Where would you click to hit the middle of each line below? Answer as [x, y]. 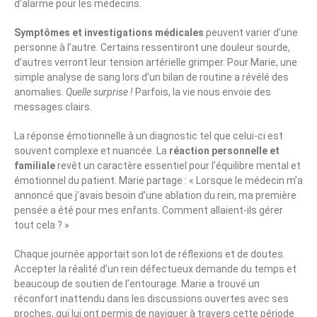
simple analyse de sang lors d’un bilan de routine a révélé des [151, 77]
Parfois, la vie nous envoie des [202, 92]
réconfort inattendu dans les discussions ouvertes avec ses [151, 299]
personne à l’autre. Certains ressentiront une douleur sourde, [152, 48]
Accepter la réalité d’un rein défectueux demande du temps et [155, 269]
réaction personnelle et [224, 151]
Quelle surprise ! [99, 92]
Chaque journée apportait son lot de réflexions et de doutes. [150, 254]
